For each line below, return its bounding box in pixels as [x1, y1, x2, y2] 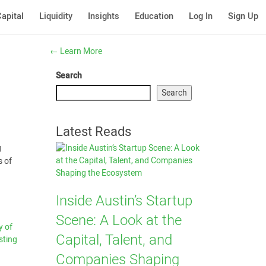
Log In [189, 10, 213, 23]
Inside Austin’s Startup [55, 191, 192, 211]
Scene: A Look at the [55, 210, 182, 231]
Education [135, 10, 173, 23]
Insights [88, 10, 119, 23]
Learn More [58, 45, 102, 58]
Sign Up [228, 10, 258, 23]
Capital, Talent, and [55, 230, 172, 251]
